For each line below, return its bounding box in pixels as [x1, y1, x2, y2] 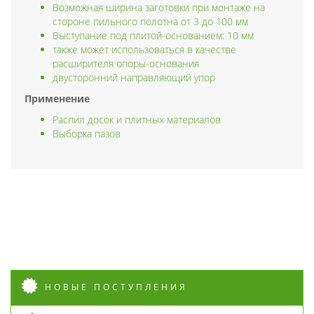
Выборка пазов [53, 126, 121, 140]
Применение [25, 91, 90, 105]
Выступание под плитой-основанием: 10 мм [53, 28, 254, 42]
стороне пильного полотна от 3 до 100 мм [53, 14, 248, 28]
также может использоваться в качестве [53, 42, 236, 56]
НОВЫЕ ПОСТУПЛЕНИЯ [45, 280, 188, 293]
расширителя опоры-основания [53, 56, 199, 70]
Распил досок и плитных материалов [53, 112, 221, 126]
